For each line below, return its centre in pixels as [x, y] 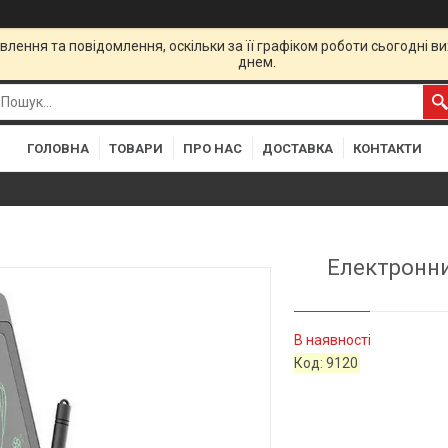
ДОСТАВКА [297, 148]
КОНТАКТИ [387, 148]
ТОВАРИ [135, 148]
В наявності [333, 340]
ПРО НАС [212, 148]
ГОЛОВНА [57, 148]
